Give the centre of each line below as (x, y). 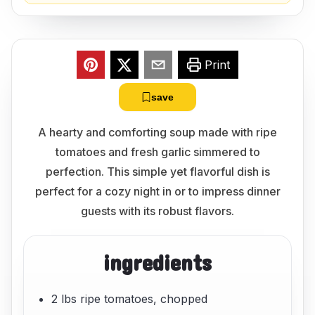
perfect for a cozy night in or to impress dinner (157, 191)
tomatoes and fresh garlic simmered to (157, 152)
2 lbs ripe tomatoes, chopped (130, 299)
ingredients (157, 262)
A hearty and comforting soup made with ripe (157, 132)
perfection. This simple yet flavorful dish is (157, 172)
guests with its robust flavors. (157, 211)
